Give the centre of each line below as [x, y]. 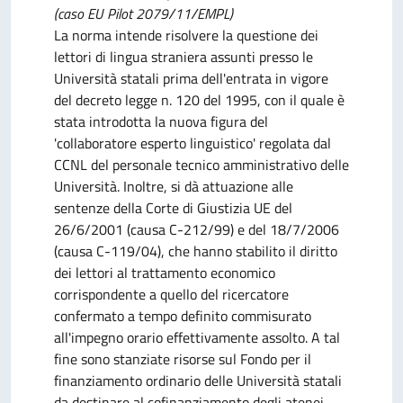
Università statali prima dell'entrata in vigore [191, 78]
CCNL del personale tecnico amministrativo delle [201, 165]
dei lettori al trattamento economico [165, 273]
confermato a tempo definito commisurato [183, 316]
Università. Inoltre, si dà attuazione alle [174, 186]
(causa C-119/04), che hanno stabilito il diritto [196, 251]
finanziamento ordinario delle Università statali [198, 381]
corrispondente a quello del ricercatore [171, 294]
